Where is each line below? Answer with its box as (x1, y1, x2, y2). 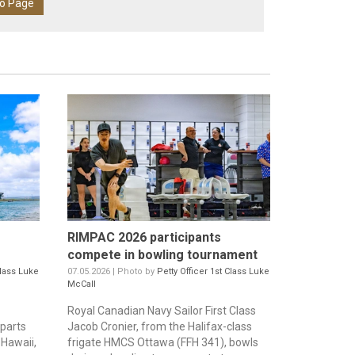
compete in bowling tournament (67, 247, 258, 263)
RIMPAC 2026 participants (67, 230, 221, 246)
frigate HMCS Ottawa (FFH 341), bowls (67, 336, 258, 349)
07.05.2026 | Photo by (67, 266, 157, 277)
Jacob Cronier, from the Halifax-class (67, 320, 252, 334)
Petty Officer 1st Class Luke (156, 266, 269, 277)
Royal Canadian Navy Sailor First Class (67, 304, 256, 318)
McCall (67, 279, 96, 290)
